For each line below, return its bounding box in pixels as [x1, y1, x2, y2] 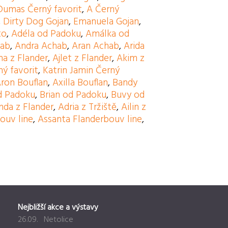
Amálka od [85, 26, 130, 42]
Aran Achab [72, 39, 120, 54]
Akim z [117, 51, 145, 67]
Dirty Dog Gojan [3, 14, 69, 30]
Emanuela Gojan [73, 14, 139, 30]
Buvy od [111, 88, 145, 103]
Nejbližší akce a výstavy [18, 201, 98, 215]
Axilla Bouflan [52, 75, 108, 91]
